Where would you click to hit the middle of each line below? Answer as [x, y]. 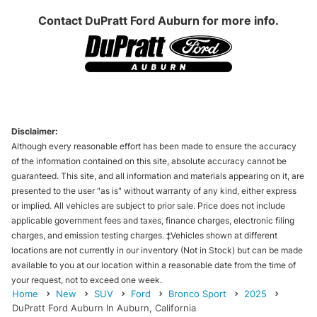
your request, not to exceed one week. [87, 279]
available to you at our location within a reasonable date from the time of [154, 265]
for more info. [239, 21]
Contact [62, 21]
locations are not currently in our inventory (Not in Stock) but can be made [157, 250]
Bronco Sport [197, 294]
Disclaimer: [35, 131]
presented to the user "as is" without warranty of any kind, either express [154, 190]
